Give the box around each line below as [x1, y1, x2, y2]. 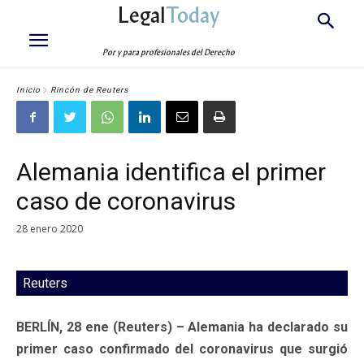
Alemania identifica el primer [16, 158, 326, 186]
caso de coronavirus [16, 187, 236, 215]
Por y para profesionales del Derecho [102, 47, 236, 58]
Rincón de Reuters [50, 85, 128, 95]
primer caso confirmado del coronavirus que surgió [16, 340, 348, 357]
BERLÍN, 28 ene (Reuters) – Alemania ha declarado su [16, 318, 348, 335]
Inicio [16, 85, 41, 95]
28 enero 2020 [16, 221, 83, 236]
